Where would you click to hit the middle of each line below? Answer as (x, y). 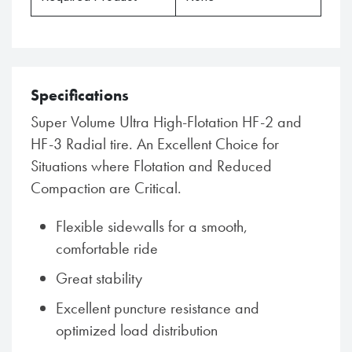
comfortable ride (107, 248)
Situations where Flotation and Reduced (151, 166)
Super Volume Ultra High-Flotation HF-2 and (166, 122)
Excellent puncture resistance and (158, 308)
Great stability (99, 278)
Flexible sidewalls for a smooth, (152, 226)
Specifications (80, 95)
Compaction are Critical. (106, 188)
